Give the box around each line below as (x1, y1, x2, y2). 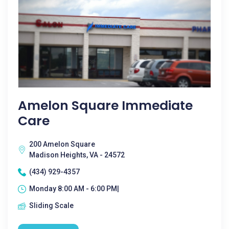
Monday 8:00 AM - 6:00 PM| (29, 185, 119, 193)
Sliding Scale (29, 201, 74, 210)
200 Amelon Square (29, 140, 95, 148)
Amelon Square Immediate (18, 97, 193, 114)
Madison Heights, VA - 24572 (29, 151, 125, 159)
